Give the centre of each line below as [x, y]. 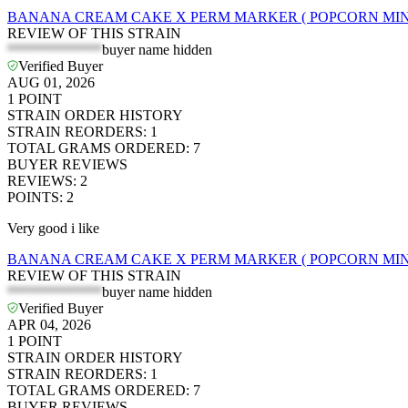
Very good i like [53, 229]
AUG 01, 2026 [51, 83]
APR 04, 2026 [49, 325]
